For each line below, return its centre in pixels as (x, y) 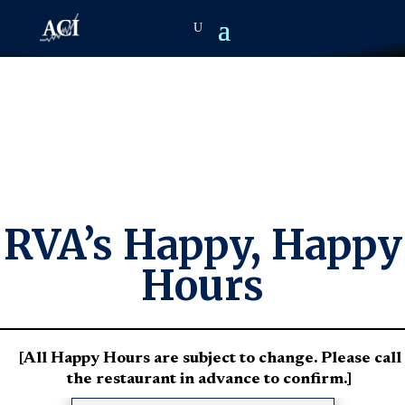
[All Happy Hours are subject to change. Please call (209, 359)
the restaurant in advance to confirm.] (209, 380)
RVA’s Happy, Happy (202, 245)
